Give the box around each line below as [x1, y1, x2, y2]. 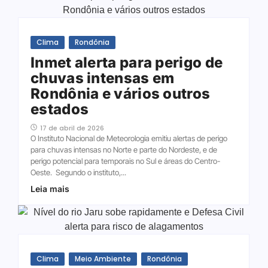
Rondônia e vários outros [31, 84, 211, 102]
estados [31, 100, 89, 118]
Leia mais [31, 183, 69, 194]
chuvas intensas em [31, 69, 175, 87]
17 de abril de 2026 [40, 123, 104, 133]
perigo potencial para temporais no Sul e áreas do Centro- [31, 156, 220, 166]
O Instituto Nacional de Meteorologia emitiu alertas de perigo [31, 133, 227, 143]
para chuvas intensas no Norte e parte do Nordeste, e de [31, 144, 217, 154]
